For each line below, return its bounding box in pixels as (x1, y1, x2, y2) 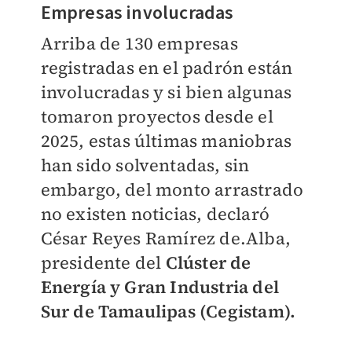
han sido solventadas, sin (40, 153, 250, 177)
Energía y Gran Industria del (40, 275, 280, 299)
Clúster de (165, 251, 251, 274)
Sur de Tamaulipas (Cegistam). (40, 299, 296, 323)
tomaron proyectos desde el (40, 104, 273, 128)
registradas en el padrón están (40, 56, 293, 79)
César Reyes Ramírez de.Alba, (40, 226, 291, 250)
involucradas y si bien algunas (40, 80, 292, 104)
